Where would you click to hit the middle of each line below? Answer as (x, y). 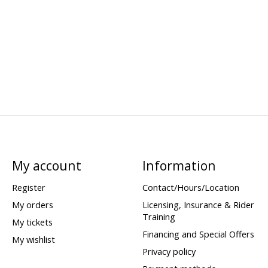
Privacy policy (169, 252)
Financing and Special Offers (198, 234)
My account (46, 166)
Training (159, 216)
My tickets (32, 222)
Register (28, 187)
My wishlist (33, 240)
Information (179, 166)
